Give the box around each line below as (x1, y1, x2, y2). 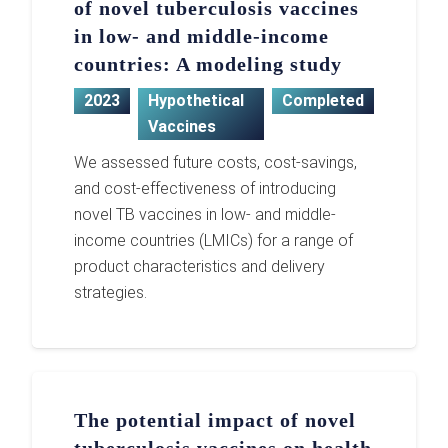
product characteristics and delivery (74, 256, 326, 276)
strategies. (74, 282, 148, 302)
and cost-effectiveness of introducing (74, 178, 337, 198)
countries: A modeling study (74, 53, 343, 76)
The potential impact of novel (74, 409, 357, 432)
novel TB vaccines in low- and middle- (74, 204, 337, 224)
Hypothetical (148, 90, 245, 110)
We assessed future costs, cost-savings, (74, 152, 358, 172)
